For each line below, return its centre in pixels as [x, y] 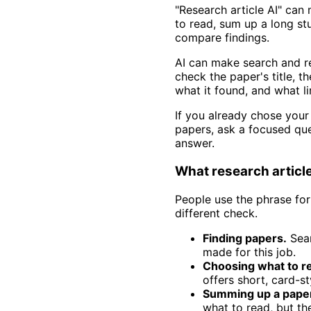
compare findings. [222, 38]
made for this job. [249, 252]
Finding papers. [245, 238]
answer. [195, 143]
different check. [216, 213]
